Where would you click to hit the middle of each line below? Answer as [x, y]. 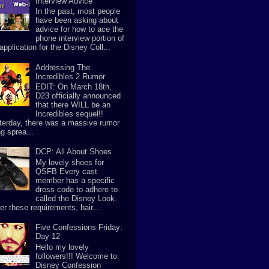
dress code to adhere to [77, 189]
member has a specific [75, 180]
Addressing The [63, 67]
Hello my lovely [62, 247]
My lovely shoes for [70, 162]
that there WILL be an [73, 105]
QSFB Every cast [67, 171]
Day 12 [48, 237]
